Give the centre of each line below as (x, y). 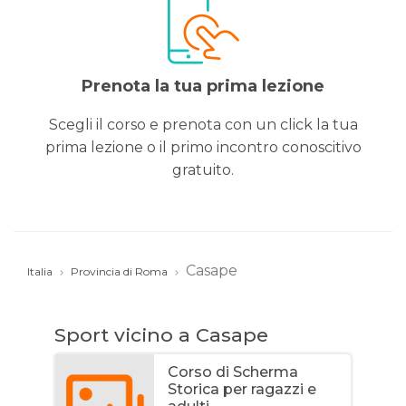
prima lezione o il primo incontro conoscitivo (203, 148)
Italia (40, 272)
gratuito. (203, 170)
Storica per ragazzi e (242, 390)
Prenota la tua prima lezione (203, 87)
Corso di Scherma (232, 372)
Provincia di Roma (119, 272)
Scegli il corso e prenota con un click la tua (203, 125)
